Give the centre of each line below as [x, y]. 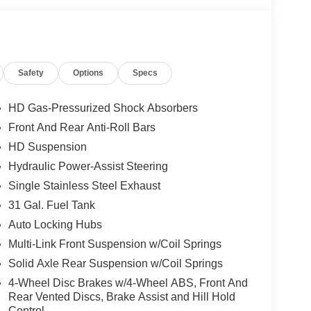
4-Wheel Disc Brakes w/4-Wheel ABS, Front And [128, 283]
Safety [31, 73]
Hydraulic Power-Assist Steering [88, 167]
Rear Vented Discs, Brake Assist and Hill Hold [121, 297]
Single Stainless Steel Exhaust [84, 186]
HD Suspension [47, 147]
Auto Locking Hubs [55, 225]
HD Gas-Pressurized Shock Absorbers [103, 108]
